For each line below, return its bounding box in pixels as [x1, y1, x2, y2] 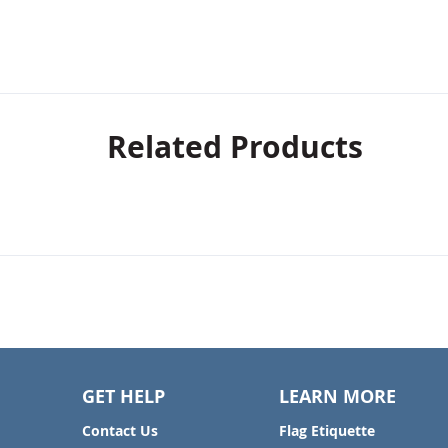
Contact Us [82, 421, 158, 440]
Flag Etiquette [278, 421, 375, 440]
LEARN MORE [278, 384, 396, 409]
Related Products [107, 126, 363, 167]
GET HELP [82, 384, 165, 409]
